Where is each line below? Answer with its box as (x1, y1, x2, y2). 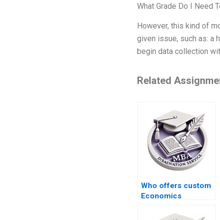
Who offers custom (140, 181, 211, 191)
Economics (140, 192, 182, 201)
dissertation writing (140, 202, 210, 211)
